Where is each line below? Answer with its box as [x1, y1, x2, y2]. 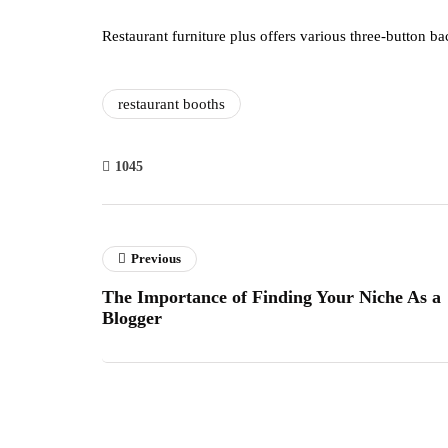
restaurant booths [118, 95, 225, 112]
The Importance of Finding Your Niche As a [102, 286, 441, 307]
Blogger [102, 307, 162, 328]
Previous [131, 250, 181, 266]
